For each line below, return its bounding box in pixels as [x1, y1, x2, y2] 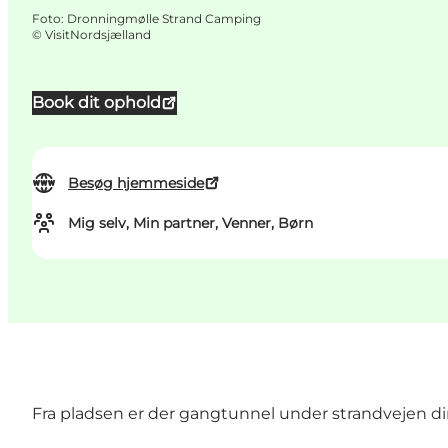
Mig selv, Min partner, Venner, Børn [68, 214, 313, 233]
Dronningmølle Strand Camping [67, 11, 261, 27]
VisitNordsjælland [45, 27, 151, 43]
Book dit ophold [32, 93, 161, 113]
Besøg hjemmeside [68, 174, 204, 193]
